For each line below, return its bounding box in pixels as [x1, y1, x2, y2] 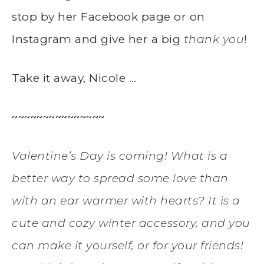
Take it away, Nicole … [12, 71, 136, 85]
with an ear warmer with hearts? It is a [12, 193, 240, 207]
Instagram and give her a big [12, 32, 184, 46]
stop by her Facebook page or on [12, 9, 205, 24]
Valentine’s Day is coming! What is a [12, 148, 227, 163]
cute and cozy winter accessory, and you [12, 216, 250, 230]
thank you [183, 32, 244, 46]
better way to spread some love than [12, 171, 229, 185]
